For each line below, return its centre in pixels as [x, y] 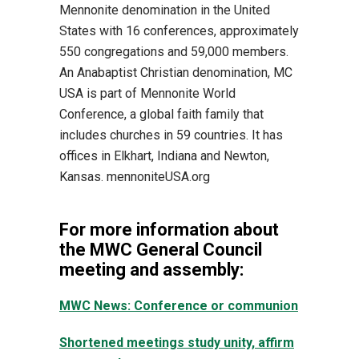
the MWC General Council [161, 250]
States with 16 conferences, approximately [179, 31]
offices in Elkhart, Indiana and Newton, [164, 156]
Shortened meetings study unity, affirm [177, 343]
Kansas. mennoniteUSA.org [135, 177]
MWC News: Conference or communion [179, 306]
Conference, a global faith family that [161, 114]
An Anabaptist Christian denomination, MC [176, 73]
